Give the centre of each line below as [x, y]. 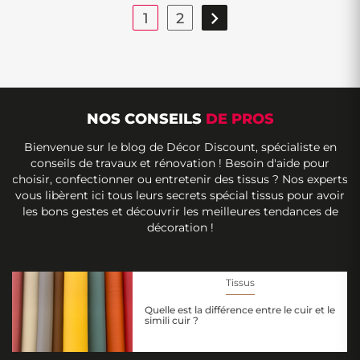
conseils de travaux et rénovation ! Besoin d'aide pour [180, 163]
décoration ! [180, 227]
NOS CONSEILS [146, 119]
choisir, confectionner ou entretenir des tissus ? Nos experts [180, 179]
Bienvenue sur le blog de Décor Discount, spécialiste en [180, 147]
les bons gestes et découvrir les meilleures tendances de [180, 211]
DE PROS [239, 119]
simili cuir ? [172, 320]
